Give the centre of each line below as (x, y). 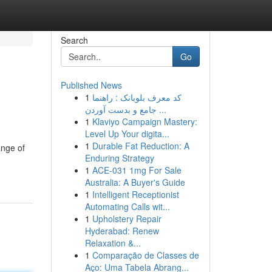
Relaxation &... (113, 243)
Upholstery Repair (127, 219)
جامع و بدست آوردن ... (161, 109)
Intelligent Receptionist (135, 194)
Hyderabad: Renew (122, 231)
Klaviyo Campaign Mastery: (144, 121)
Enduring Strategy (119, 158)
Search (74, 40)
